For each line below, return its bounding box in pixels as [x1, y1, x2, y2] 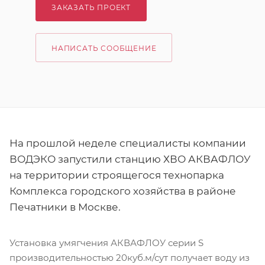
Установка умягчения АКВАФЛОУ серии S [9, 237, 203, 249]
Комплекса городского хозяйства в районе [9, 185, 236, 198]
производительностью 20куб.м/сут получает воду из [9, 252, 250, 264]
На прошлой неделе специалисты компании [9, 137, 246, 150]
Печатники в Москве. [9, 201, 121, 214]
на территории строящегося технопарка [9, 169, 224, 182]
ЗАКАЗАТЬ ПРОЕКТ [51, 3, 131, 12]
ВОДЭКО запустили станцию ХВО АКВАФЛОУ [9, 153, 251, 166]
